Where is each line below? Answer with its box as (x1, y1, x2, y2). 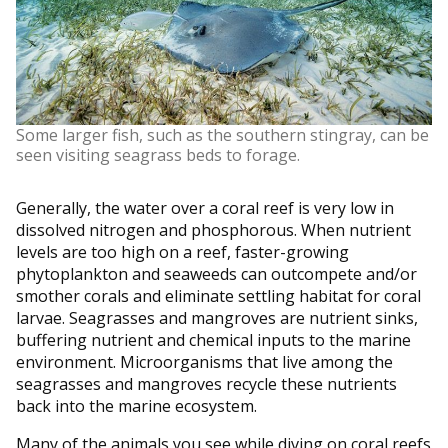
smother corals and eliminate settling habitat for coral (16, 284, 421, 307)
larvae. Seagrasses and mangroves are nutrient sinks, (16, 306, 418, 329)
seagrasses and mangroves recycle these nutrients (16, 372, 397, 395)
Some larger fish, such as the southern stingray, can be (16, 123, 429, 146)
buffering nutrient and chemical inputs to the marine (16, 328, 411, 351)
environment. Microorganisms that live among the (16, 350, 393, 373)
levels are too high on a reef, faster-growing (16, 240, 349, 263)
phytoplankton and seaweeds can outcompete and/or (16, 262, 417, 285)
